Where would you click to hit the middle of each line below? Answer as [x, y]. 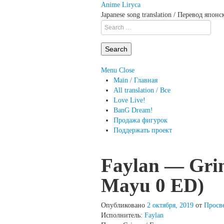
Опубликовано [124, 205]
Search [110, 24]
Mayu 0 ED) [152, 185]
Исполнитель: [123, 215]
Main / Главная [135, 80]
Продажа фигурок [140, 120]
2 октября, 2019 [170, 205]
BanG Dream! [133, 110]
